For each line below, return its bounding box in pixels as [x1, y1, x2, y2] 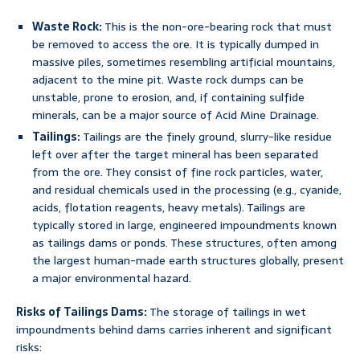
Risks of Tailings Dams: [16, 303, 147, 321]
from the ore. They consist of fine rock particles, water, [32, 163, 323, 182]
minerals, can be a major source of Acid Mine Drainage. [32, 106, 319, 125]
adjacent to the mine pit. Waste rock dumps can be [32, 71, 304, 89]
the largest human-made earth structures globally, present [32, 252, 344, 270]
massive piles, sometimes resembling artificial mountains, [32, 53, 335, 72]
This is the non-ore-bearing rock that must [102, 18, 332, 36]
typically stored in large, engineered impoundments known [32, 216, 337, 235]
